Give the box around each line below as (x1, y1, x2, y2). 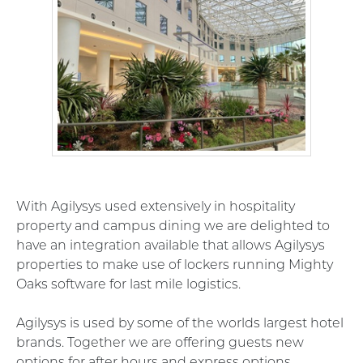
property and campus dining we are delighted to (16, 217, 330, 233)
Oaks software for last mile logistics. (16, 275, 241, 292)
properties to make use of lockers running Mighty (16, 256, 333, 272)
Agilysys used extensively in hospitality (51, 198, 295, 214)
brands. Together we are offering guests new (16, 334, 304, 350)
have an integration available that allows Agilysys (16, 237, 325, 253)
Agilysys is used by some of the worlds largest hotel (16, 314, 344, 331)
